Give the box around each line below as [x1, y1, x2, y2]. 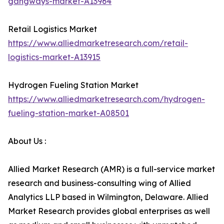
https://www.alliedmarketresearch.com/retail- [8, 38, 188, 48]
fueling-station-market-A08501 [8, 108, 129, 118]
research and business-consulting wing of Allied [8, 178, 191, 188]
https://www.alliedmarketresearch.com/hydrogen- [8, 94, 205, 104]
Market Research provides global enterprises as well [8, 206, 210, 216]
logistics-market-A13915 [8, 52, 100, 62]
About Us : [8, 136, 46, 146]
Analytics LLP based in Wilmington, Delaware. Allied [8, 192, 208, 202]
